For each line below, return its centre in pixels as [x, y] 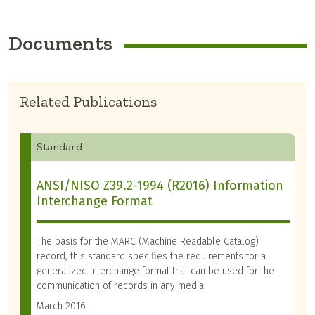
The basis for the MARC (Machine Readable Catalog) [148, 242]
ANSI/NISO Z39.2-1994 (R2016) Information [160, 186]
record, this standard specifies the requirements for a [151, 257]
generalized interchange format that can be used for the [155, 271]
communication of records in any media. [121, 286]
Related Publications [88, 102]
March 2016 [61, 307]
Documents [60, 43]
